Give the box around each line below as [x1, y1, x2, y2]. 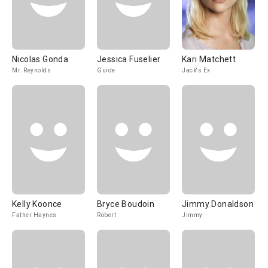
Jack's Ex [182, 67, 211, 74]
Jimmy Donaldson [182, 199, 254, 209]
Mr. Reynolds [12, 67, 51, 74]
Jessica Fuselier [97, 54, 161, 64]
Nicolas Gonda [12, 54, 69, 64]
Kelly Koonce [12, 199, 62, 209]
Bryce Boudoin [97, 199, 155, 209]
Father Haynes [12, 212, 57, 218]
